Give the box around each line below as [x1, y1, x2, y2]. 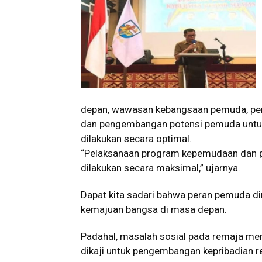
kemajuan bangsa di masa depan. [81, 204, 227, 215]
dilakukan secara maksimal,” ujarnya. [81, 162, 240, 174]
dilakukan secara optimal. [81, 133, 192, 144]
